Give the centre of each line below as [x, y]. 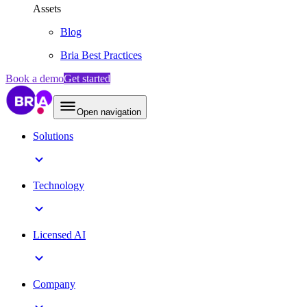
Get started [87, 78]
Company [54, 284]
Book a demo [35, 78]
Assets [47, 9]
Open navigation [109, 112]
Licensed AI [59, 235]
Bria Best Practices [101, 55]
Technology [59, 185]
